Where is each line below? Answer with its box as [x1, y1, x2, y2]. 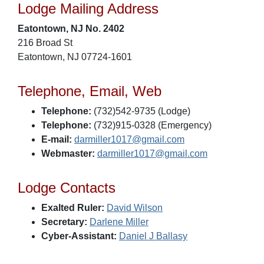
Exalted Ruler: [41, 203, 104, 213]
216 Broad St [18, 38, 72, 48]
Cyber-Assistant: [41, 231, 117, 241]
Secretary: [41, 217, 87, 227]
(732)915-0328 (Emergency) [91, 120, 212, 130]
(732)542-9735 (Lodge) [91, 106, 190, 116]
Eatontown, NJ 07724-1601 [18, 52, 132, 62]
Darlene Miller [90, 217, 148, 227]
